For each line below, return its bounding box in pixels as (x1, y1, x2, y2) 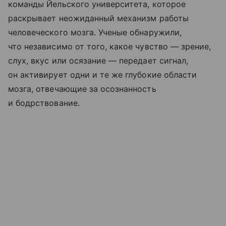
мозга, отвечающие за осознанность (8, 84, 156, 94)
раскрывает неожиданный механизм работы (8, 13, 189, 24)
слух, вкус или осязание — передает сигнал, (8, 55, 189, 66)
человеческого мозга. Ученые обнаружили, (8, 27, 182, 38)
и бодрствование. (8, 98, 80, 108)
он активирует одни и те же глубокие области (8, 70, 197, 80)
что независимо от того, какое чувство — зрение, (8, 41, 211, 52)
